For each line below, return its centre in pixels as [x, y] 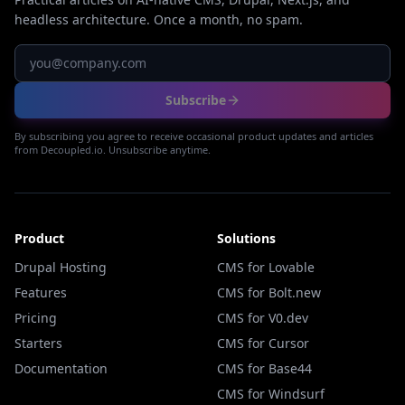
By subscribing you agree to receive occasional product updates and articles [194, 136]
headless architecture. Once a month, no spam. [159, 19]
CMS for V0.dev [263, 318]
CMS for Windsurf [271, 394]
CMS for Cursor [263, 343]
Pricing [36, 318]
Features [41, 292]
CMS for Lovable [266, 267]
